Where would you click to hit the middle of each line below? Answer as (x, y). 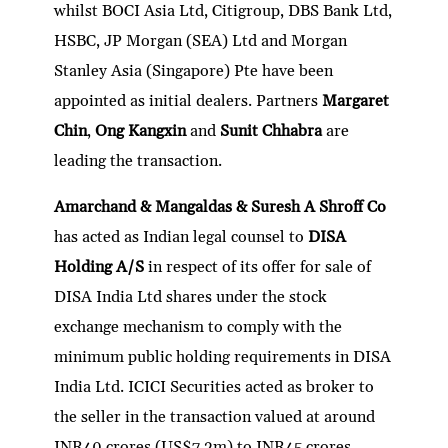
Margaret (356, 100)
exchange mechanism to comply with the (198, 326)
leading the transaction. (138, 160)
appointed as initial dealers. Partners (188, 100)
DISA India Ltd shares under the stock (191, 296)
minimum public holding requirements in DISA (223, 356)
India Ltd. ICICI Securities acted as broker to (214, 386)
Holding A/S (99, 266)
